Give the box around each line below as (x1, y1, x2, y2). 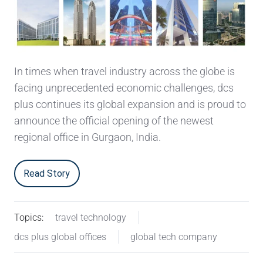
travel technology (55, 212, 126, 224)
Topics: (14, 212, 43, 224)
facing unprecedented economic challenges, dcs (14, 82, 234, 95)
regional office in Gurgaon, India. (14, 131, 161, 144)
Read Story (23, 167, 70, 179)
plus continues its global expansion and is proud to (14, 98, 246, 111)
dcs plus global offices (14, 231, 106, 243)
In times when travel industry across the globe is (14, 65, 235, 78)
